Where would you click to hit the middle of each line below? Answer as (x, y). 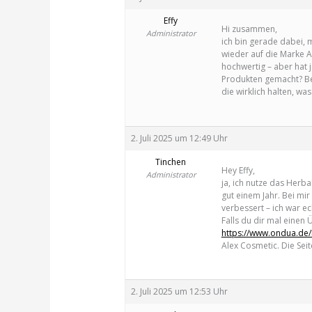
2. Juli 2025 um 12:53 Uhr (179, 291)
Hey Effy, (238, 170)
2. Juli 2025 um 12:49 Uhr (179, 138)
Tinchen (171, 162)
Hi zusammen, (249, 29)
